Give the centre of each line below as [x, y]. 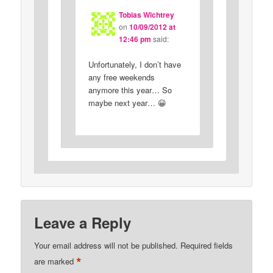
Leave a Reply [83, 223]
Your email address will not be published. [106, 246]
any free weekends [121, 77]
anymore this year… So [130, 90]
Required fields [207, 246]
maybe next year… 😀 [127, 103]
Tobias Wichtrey [146, 15]
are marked [55, 261]
